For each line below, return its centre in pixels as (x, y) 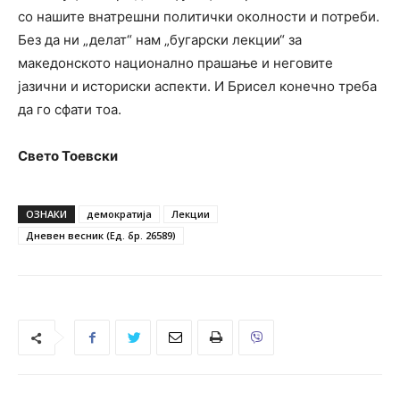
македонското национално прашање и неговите (175, 63)
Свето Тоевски (68, 156)
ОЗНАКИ (46, 214)
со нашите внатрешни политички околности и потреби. (199, 17)
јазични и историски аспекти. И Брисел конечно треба (197, 87)
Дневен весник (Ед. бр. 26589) (101, 236)
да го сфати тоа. (70, 110)
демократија (119, 214)
